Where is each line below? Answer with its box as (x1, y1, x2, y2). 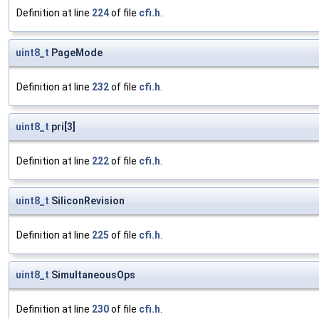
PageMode (49, 47, 103, 59)
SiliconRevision (49, 195, 125, 207)
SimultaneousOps (49, 269, 135, 281)
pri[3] (49, 121, 75, 133)
